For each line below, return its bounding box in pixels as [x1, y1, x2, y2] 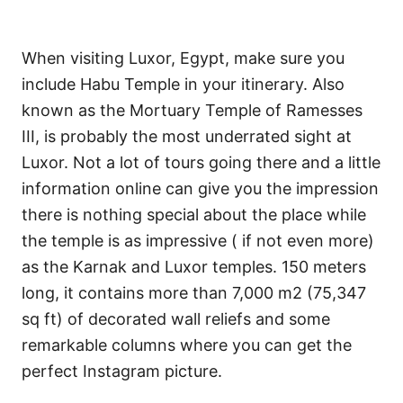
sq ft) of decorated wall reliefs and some [22, 309, 330, 328]
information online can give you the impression [22, 178, 379, 198]
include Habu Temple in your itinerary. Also [22, 74, 345, 94]
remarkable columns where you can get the [22, 335, 352, 354]
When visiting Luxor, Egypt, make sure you [22, 48, 345, 67]
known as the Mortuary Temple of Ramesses [22, 100, 363, 120]
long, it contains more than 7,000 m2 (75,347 [22, 282, 366, 302]
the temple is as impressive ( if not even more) [22, 230, 374, 250]
